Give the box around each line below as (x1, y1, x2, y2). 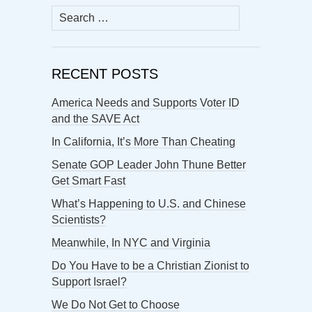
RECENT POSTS (52, 65, 158, 81)
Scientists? (52, 213, 106, 226)
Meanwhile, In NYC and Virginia (52, 236, 210, 249)
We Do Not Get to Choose (52, 298, 180, 311)
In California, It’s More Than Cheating (52, 135, 235, 148)
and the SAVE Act (52, 112, 139, 125)
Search (51, 6, 86, 19)
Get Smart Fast (52, 174, 125, 187)
